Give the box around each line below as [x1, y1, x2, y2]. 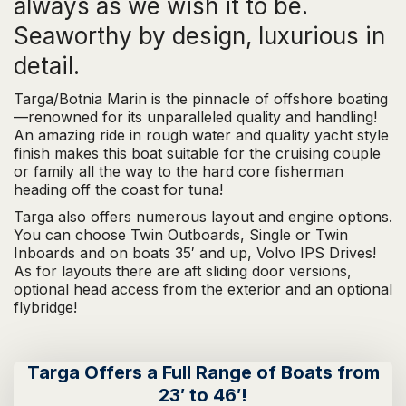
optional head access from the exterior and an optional [14, 280, 392, 299]
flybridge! [14, 298, 77, 317]
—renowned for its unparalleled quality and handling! [14, 108, 377, 127]
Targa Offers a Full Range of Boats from [26, 362, 380, 384]
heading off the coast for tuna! [14, 180, 223, 199]
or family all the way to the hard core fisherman [14, 162, 343, 181]
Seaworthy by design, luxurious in [14, 22, 385, 51]
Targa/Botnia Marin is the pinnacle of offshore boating [14, 90, 388, 109]
